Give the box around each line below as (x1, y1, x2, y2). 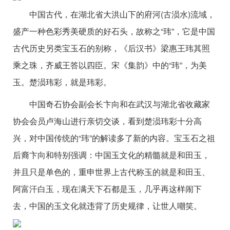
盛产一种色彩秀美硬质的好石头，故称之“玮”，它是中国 (13, 25, 215, 37)
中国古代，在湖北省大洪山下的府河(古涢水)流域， (29, 8, 215, 21)
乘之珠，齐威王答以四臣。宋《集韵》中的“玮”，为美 (13, 59, 207, 71)
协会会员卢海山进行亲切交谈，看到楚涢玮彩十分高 (13, 115, 202, 127)
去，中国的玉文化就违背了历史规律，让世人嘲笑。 (13, 200, 202, 212)
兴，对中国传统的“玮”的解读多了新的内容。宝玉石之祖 (13, 132, 215, 144)
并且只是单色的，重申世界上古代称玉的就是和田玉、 (13, 166, 210, 178)
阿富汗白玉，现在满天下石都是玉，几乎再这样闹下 (13, 183, 202, 195)
